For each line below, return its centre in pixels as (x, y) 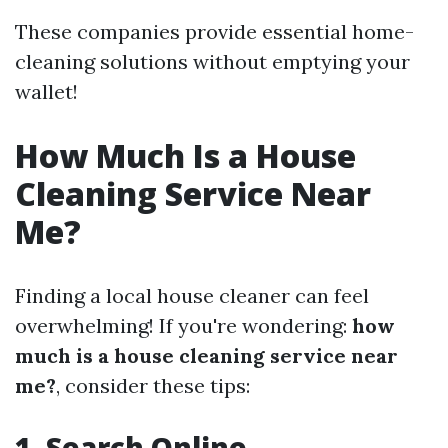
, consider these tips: (153, 385)
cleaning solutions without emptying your (212, 61)
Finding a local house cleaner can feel (192, 295)
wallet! (46, 91)
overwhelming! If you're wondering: (183, 325)
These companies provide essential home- (214, 31)
